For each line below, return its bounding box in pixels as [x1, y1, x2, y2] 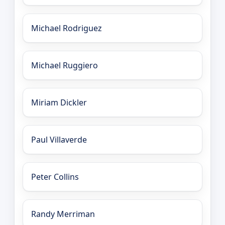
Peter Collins [31, 171, 79, 183]
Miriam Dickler [31, 97, 87, 108]
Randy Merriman [31, 208, 95, 220]
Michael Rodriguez [31, 23, 102, 34]
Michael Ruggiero [31, 60, 98, 71]
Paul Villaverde [31, 134, 87, 146]
